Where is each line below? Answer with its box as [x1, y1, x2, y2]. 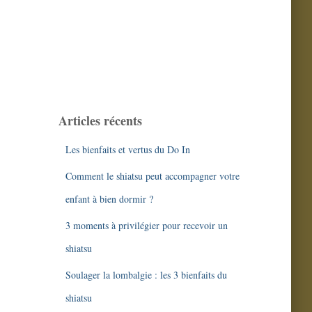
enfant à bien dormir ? [65, 192, 153, 205]
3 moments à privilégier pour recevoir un [65, 219, 228, 232]
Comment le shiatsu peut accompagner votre [65, 169, 240, 182]
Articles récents [58, 111, 142, 130]
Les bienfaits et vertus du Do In [65, 143, 190, 156]
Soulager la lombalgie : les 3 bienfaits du [65, 268, 227, 281]
